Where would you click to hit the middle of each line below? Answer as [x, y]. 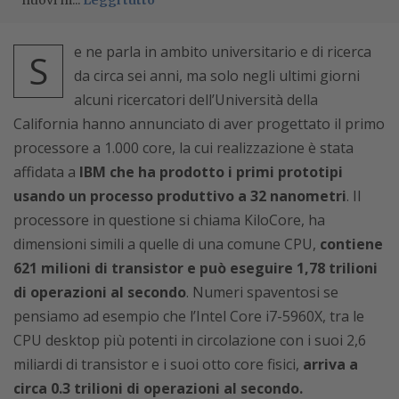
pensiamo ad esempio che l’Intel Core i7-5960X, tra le [189, 316]
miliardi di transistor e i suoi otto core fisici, [158, 364]
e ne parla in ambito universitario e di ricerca [223, 52]
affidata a [46, 172]
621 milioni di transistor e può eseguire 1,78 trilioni [195, 268]
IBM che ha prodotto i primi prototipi [211, 172]
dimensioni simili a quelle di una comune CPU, [165, 244]
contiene [350, 244]
